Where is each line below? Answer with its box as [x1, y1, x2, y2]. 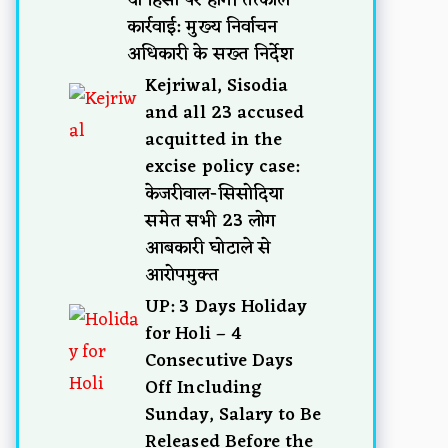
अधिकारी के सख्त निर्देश [127, 37, 293, 70]
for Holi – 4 [145, 317, 242, 350]
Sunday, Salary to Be [145, 398, 322, 431]
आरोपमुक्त [145, 258, 220, 291]
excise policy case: [145, 150, 300, 183]
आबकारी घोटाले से [145, 231, 271, 264]
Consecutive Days [145, 344, 294, 377]
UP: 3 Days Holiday [145, 290, 308, 323]
